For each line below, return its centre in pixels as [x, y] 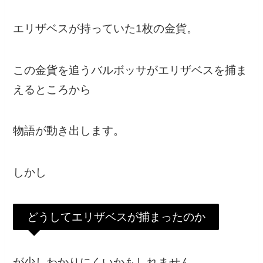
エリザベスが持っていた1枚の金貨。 [106, 28]
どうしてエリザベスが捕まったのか [116, 217]
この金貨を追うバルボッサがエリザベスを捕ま [130, 70]
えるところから [52, 89]
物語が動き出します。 [69, 131]
